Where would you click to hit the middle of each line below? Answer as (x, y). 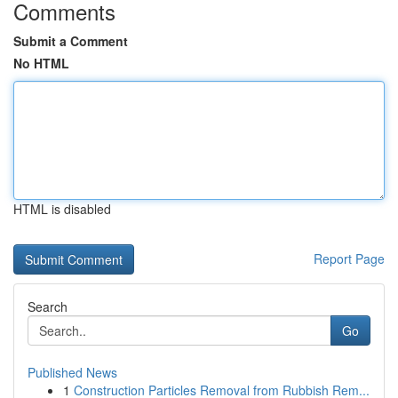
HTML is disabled (62, 209)
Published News (72, 372)
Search (48, 306)
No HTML (41, 63)
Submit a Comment (71, 41)
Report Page (349, 259)
